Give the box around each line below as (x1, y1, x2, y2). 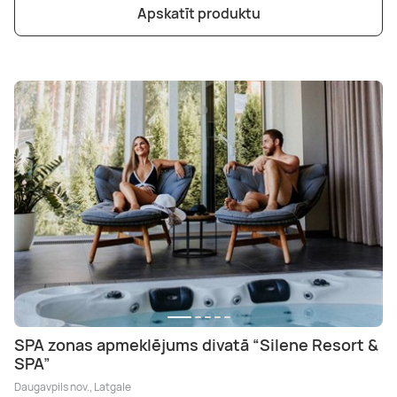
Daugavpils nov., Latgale (14, 378, 131, 394)
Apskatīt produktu (136, 4, 261, 24)
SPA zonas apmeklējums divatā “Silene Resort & (14, 333, 378, 355)
